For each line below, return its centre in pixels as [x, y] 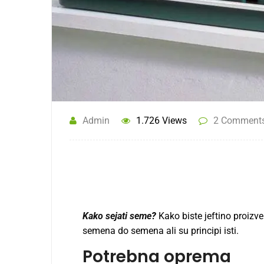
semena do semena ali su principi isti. [160, 231]
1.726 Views [161, 121]
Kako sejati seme [117, 216]
